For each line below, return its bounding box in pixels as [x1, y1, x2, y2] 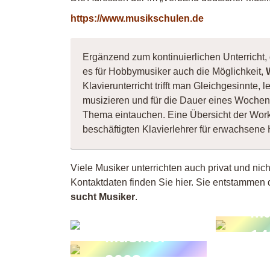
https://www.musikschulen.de [71, 13, 204, 24]
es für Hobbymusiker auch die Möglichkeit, [83, 66, 266, 77]
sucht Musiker [71, 192, 135, 202]
